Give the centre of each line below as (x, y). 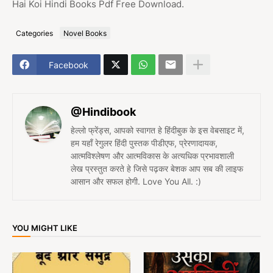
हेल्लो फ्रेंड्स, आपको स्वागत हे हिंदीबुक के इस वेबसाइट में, (158, 130)
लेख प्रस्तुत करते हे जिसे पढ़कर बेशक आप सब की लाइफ (157, 169)
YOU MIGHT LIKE (45, 228)
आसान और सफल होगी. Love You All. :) (136, 182)
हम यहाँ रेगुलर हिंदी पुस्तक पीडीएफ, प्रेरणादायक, (144, 143)
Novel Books (85, 33)
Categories (34, 33)
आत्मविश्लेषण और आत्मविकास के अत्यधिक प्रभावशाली (152, 156)
